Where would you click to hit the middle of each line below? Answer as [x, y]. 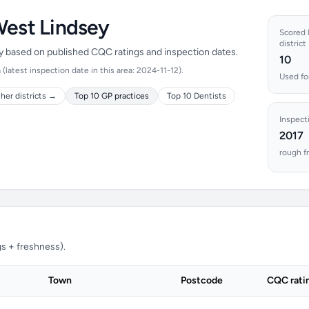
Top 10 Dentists [197, 96]
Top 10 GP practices [112, 96]
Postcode [202, 280]
